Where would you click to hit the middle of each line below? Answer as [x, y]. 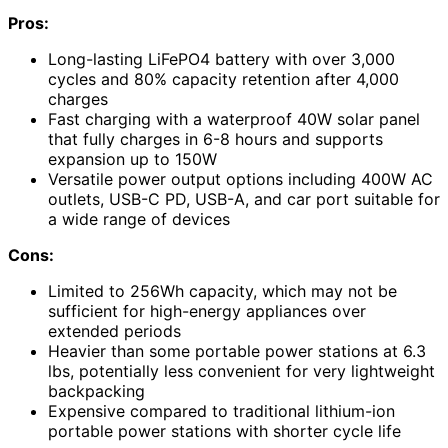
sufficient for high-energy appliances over [207, 310]
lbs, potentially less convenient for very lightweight [241, 370]
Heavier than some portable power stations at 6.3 [237, 350]
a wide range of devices [139, 218]
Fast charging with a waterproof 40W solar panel [234, 118]
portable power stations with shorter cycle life [224, 430]
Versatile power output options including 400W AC [240, 178]
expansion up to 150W [132, 158]
